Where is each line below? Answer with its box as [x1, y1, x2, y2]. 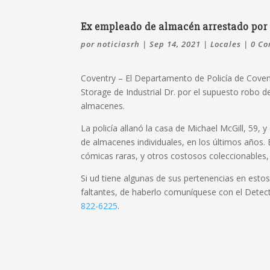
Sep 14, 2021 [149, 38, 201, 49]
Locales [210, 38, 242, 49]
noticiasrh [97, 38, 140, 49]
